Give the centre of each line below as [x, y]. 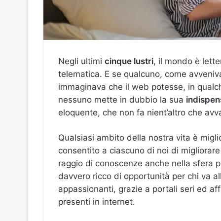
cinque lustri [129, 61]
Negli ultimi [81, 61]
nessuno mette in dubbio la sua [122, 100]
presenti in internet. [97, 202]
